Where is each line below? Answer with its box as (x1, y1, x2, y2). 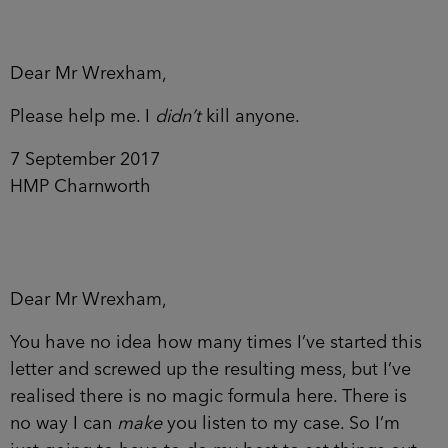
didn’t (155, 107, 201, 126)
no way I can (10, 414, 117, 433)
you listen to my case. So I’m (162, 414, 400, 433)
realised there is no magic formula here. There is (10, 387, 407, 406)
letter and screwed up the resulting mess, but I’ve (10, 360, 411, 379)
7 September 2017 (10, 150, 160, 169)
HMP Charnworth (10, 177, 151, 196)
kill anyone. (201, 107, 300, 126)
